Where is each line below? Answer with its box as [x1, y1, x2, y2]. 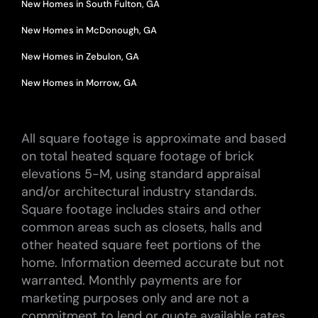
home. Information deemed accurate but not [21, 253, 284, 271]
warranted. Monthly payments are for [21, 271, 242, 289]
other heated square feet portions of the [21, 236, 261, 253]
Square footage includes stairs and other [21, 200, 261, 218]
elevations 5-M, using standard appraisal [21, 165, 261, 182]
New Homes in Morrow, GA [21, 76, 137, 89]
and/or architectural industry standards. [21, 182, 257, 200]
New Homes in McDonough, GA [21, 23, 157, 36]
